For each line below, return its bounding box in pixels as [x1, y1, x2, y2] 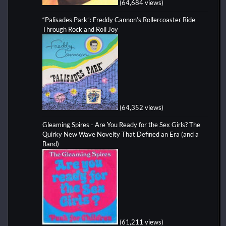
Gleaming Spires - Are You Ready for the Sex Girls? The [42, 120, 200, 129]
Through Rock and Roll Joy [42, 25, 118, 33]
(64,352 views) [120, 103, 163, 111]
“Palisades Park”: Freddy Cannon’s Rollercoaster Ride [42, 15, 195, 24]
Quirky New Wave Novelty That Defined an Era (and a [42, 130, 199, 138]
